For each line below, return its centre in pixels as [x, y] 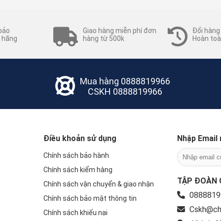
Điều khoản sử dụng [80, 138]
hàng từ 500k [104, 38]
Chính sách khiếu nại [76, 212]
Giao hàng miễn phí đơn [120, 30]
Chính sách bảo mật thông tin [90, 198]
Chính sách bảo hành [76, 155]
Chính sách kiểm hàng [78, 169]
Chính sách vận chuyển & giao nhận [99, 184]
